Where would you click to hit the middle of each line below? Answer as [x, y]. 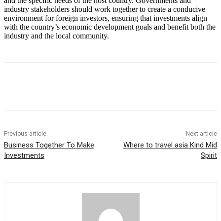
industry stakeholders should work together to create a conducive [105, 9]
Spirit [209, 156]
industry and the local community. [56, 36]
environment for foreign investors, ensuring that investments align [106, 18]
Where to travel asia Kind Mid [170, 145]
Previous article [25, 134]
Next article [201, 134]
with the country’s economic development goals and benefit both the [110, 27]
